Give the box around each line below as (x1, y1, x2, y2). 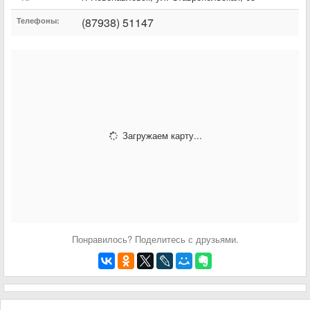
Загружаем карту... (119, 128, 202, 142)
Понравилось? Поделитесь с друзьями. (71, 232, 239, 246)
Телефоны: (17, 15, 60, 26)
